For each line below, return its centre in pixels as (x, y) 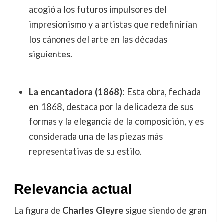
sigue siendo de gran (165, 210)
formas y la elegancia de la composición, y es (116, 122)
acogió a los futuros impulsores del (97, 9)
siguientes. (50, 54)
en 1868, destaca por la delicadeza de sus (111, 107)
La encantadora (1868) (75, 92)
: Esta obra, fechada (161, 92)
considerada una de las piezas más (95, 137)
